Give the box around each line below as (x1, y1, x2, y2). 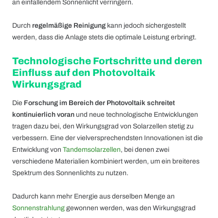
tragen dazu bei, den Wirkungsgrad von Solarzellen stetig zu (12, 123, 194, 130)
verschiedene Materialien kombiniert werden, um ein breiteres (12, 158, 200, 165)
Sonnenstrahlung (12, 204, 65, 212)
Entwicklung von (12, 146, 63, 153)
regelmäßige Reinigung (32, 22, 106, 29)
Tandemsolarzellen (63, 146, 121, 153)
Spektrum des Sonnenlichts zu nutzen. (12, 169, 128, 177)
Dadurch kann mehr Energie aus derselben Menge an (12, 193, 175, 200)
